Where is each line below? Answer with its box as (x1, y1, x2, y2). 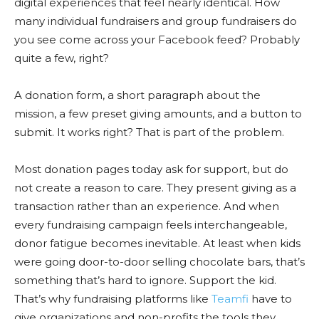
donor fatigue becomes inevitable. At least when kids (14, 236, 300, 250)
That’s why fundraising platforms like (14, 292, 211, 305)
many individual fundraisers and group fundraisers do (14, 14, 297, 28)
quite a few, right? (14, 51, 109, 65)
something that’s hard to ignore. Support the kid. (14, 273, 276, 287)
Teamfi (211, 292, 249, 305)
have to (249, 292, 292, 305)
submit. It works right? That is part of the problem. (14, 125, 284, 139)
